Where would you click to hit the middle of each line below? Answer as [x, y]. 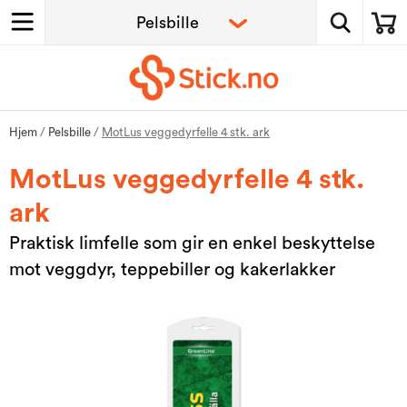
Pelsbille [69, 132]
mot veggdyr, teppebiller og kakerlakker [172, 269]
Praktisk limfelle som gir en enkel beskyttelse [192, 243]
